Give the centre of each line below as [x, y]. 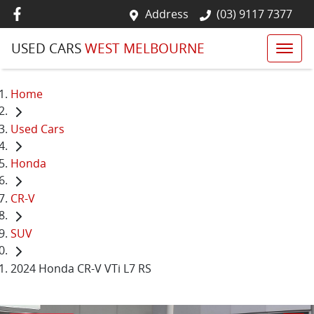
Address [167, 14]
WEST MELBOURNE [145, 48]
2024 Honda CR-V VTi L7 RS [81, 268]
